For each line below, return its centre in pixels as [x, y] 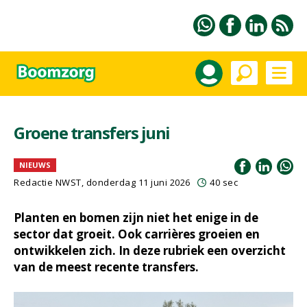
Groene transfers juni [92, 133]
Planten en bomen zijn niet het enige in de [136, 218]
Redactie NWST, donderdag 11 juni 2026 [102, 182]
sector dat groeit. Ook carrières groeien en [137, 234]
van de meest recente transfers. [106, 267]
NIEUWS [35, 165]
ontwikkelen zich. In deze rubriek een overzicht [150, 250]
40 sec [224, 182]
